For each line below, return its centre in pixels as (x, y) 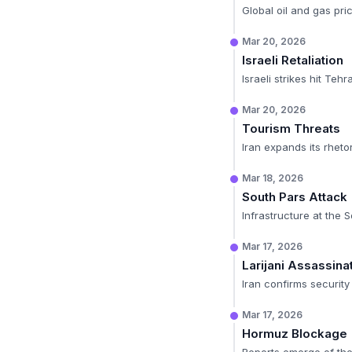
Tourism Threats (291, 128)
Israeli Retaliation (293, 60)
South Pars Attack (295, 197)
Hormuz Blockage (295, 334)
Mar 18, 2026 (273, 178)
